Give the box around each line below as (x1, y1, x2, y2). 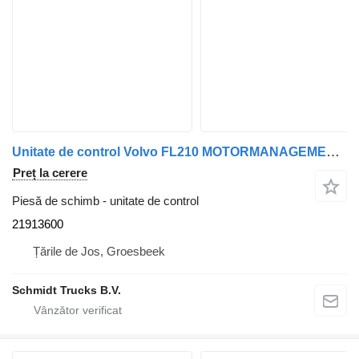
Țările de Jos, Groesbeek (33, 244, 165, 258)
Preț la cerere (13, 165, 87, 179)
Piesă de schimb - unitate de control (12, 193, 199, 208)
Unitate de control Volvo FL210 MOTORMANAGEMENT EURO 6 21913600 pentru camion (326, 143, 340, 159)
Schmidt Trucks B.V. (12, 283, 121, 296)
